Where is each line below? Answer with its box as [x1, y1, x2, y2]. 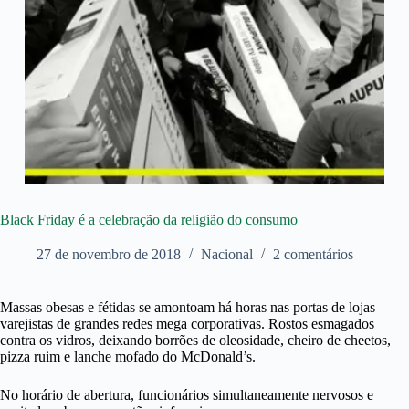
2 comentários [273, 246, 353, 263]
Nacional [201, 246, 253, 263]
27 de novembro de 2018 [37, 246, 181, 263]
